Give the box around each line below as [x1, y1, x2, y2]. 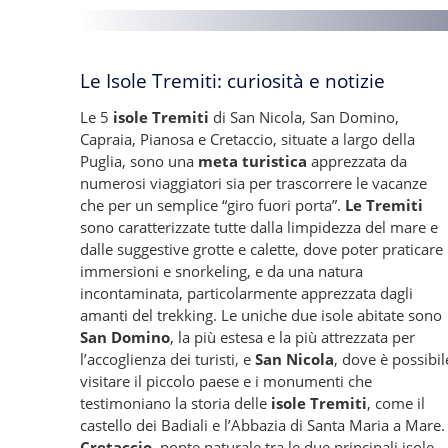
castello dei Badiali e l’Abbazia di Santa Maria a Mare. [80, 415, 445, 435]
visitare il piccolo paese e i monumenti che [80, 371, 372, 391]
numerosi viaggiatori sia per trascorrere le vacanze [80, 173, 427, 193]
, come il [367, 393, 425, 413]
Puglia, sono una [80, 151, 198, 171]
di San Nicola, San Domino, [209, 107, 399, 127]
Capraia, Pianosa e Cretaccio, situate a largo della [80, 129, 415, 149]
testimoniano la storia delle [80, 393, 271, 413]
